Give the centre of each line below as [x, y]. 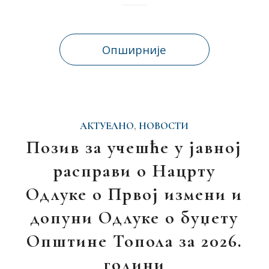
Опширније [134, 50]
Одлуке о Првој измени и [134, 194]
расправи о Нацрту [134, 171]
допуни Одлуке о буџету [134, 218]
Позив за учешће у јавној [134, 147]
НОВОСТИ [164, 126]
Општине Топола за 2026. [134, 241]
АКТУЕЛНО [107, 126]
